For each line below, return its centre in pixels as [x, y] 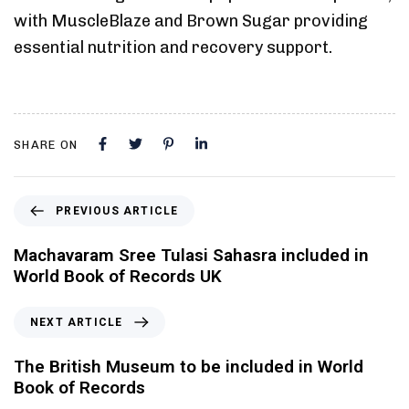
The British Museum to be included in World [189, 367]
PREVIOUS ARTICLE [117, 211]
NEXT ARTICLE [77, 323]
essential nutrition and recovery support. [173, 48]
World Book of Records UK [118, 277]
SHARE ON [46, 145]
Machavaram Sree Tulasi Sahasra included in [191, 256]
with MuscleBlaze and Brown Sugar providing [191, 21]
